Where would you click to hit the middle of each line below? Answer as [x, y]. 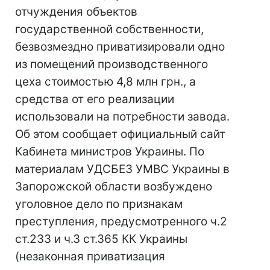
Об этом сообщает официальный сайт [120, 134]
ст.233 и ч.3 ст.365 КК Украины [101, 239]
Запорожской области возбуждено [114, 187]
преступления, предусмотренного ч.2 [121, 221]
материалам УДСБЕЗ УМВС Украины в [122, 169]
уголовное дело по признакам [99, 204]
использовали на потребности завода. [122, 117]
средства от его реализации [95, 99]
